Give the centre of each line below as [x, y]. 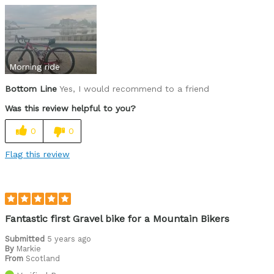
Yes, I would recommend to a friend [133, 88]
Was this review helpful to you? [70, 108]
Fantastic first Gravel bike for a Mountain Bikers [117, 218]
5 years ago [69, 239]
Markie [29, 248]
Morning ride [35, 66]
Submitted [26, 239]
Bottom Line [31, 88]
